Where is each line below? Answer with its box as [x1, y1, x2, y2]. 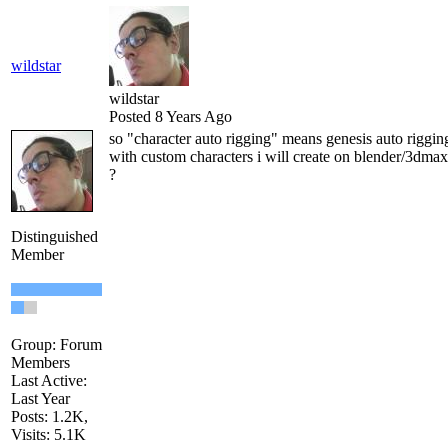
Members [11, 354, 70, 372]
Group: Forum [11, 336, 102, 354]
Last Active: [11, 372, 87, 390]
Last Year [11, 390, 70, 408]
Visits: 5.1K [11, 426, 86, 444]
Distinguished [11, 228, 98, 246]
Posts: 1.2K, [11, 408, 88, 426]
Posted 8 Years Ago [109, 108, 232, 126]
